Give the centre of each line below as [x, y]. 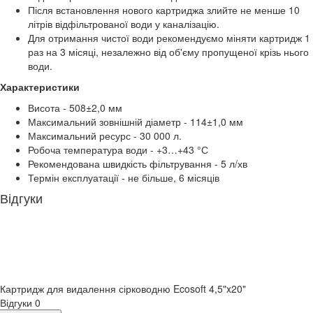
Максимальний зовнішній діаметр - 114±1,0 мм [136, 121]
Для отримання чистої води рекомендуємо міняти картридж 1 [169, 37]
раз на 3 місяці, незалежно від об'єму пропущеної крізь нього [168, 51]
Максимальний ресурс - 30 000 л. [105, 135]
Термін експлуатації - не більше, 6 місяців [124, 177]
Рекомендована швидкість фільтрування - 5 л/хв [138, 163]
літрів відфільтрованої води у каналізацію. [124, 23]
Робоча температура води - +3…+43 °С [118, 149]
